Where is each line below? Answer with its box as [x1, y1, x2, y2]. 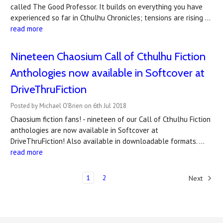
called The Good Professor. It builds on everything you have [10, 2, 203, 11]
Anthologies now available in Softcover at [10, 66, 205, 80]
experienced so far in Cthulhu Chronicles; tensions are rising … [10, 13, 210, 22]
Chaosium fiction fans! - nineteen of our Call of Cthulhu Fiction [10, 114, 211, 124]
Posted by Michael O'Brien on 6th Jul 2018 [10, 102, 126, 110]
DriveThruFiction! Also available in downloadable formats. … [10, 136, 204, 146]
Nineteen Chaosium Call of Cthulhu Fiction [10, 50, 206, 63]
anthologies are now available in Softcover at [10, 125, 158, 135]
